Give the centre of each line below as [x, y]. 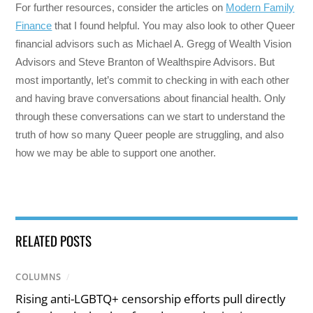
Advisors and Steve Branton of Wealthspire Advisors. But [145, 62]
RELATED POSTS [54, 241]
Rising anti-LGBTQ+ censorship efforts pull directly [151, 298]
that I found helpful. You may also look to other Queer [174, 26]
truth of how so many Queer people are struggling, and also [150, 135]
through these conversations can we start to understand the [151, 117]
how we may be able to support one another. [117, 153]
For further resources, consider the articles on [121, 8]
